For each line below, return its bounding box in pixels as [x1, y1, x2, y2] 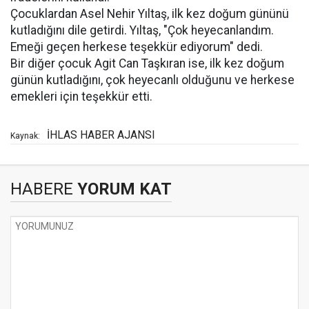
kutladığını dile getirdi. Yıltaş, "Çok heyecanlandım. [10, 23, 274, 37]
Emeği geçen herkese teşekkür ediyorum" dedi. [10, 39, 263, 54]
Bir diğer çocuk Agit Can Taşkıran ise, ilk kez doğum [10, 56, 284, 70]
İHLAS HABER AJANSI [47, 128, 155, 141]
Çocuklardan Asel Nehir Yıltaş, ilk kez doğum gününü [10, 6, 289, 21]
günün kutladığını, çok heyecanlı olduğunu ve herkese [10, 72, 295, 87]
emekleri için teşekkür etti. [10, 89, 152, 103]
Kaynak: [10, 130, 40, 141]
